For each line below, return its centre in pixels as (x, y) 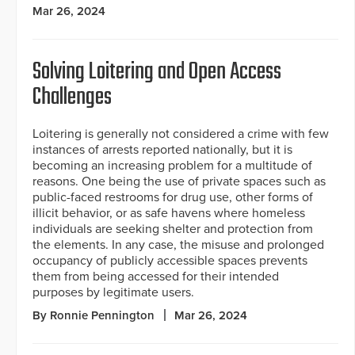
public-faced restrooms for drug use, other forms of (173, 198)
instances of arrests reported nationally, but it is (162, 150)
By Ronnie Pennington (94, 316)
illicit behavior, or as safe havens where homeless (169, 214)
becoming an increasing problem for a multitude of (172, 166)
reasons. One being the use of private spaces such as (179, 182)
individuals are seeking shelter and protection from (173, 229)
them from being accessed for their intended (156, 277)
